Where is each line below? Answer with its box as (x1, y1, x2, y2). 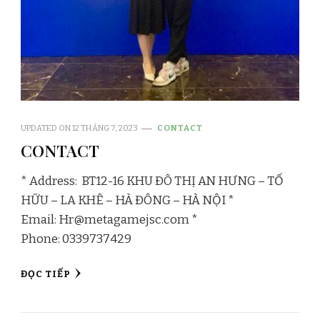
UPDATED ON (21, 123, 72, 134)
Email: (21, 212, 59, 228)
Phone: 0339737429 (21, 231, 131, 247)
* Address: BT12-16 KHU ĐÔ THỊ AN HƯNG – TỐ (21, 174, 284, 189)
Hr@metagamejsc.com (59, 212, 189, 228)
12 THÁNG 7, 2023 (72, 123, 138, 134)
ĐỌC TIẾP (21, 269, 71, 281)
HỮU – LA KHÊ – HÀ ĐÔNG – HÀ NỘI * (21, 193, 234, 209)
